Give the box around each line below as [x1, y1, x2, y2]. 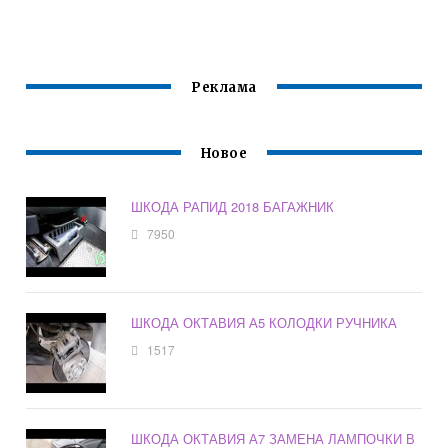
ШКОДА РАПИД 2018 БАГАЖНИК [131, 197, 335, 217]
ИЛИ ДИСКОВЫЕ [156, 13, 263, 32]
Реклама [191, 79, 257, 97]
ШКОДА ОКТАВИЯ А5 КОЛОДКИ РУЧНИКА [131, 313, 398, 333]
